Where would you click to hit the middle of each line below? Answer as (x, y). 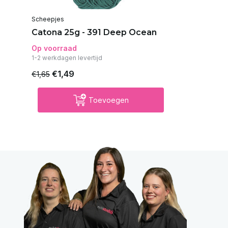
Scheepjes (48, 19)
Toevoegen (108, 100)
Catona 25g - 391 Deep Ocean (94, 33)
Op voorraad (54, 48)
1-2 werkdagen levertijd (67, 58)
